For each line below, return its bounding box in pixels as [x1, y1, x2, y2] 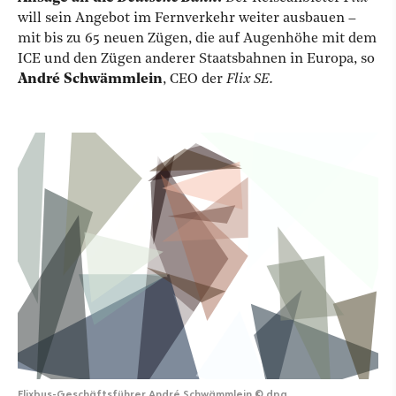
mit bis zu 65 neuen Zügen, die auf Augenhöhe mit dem [18, 32, 377, 46]
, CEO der [163, 72, 226, 87]
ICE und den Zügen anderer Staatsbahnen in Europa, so [18, 52, 375, 66]
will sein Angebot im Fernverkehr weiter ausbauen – [18, 11, 356, 26]
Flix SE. [226, 72, 273, 87]
